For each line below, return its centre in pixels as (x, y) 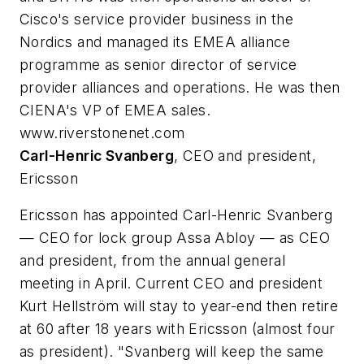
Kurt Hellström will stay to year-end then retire (179, 306)
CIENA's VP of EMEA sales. (115, 110)
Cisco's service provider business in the (156, 19)
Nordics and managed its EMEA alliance (155, 41)
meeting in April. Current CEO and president (171, 284)
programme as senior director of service (158, 64)
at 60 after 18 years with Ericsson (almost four (178, 329)
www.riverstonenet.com (102, 132)
